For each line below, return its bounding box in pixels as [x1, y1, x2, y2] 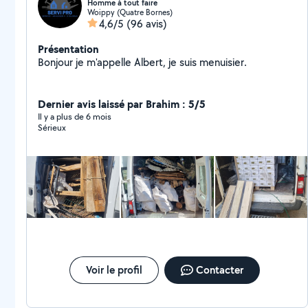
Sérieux [38, 122, 66, 133]
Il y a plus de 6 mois [38, 111, 111, 122]
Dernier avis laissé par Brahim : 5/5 [38, 96, 206, 111]
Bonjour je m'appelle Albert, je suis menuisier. [38, 55, 247, 69]
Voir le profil [85, 263, 142, 277]
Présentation [38, 41, 99, 56]
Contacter [195, 263, 243, 277]
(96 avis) [126, 16, 167, 31]
